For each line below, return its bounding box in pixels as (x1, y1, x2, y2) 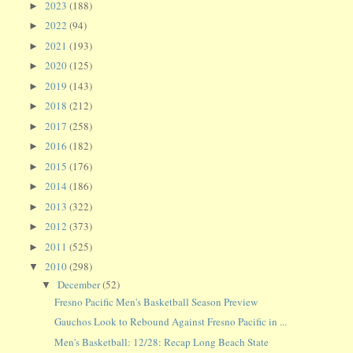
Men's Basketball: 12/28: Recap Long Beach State (54, 334, 269, 349)
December (58, 277, 103, 292)
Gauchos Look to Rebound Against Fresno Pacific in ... (54, 314, 287, 329)
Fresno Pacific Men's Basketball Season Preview (54, 294, 258, 309)
